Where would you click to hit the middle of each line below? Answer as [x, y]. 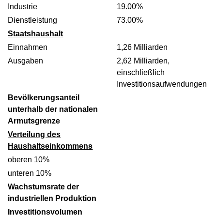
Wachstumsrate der [44, 186]
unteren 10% [30, 173]
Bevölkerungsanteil [44, 97]
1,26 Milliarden [142, 47]
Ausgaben [26, 61]
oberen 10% [29, 159]
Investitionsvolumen [45, 212]
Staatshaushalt [36, 33]
